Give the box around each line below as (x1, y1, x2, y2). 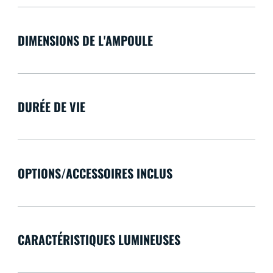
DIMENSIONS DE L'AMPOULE (17, 31, 153, 50)
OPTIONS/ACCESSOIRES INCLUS (17, 164, 172, 183)
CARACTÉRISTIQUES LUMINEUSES (17, 230, 180, 249)
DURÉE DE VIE (17, 97, 85, 116)
